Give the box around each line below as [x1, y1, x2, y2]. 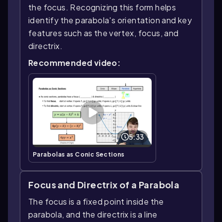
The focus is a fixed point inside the [28, 196, 164, 207]
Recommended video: [28, 57, 121, 68]
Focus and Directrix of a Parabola [28, 178, 180, 190]
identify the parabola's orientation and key [28, 15, 192, 26]
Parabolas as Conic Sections [33, 150, 125, 158]
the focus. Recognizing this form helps [28, 2, 176, 13]
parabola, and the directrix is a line [28, 209, 158, 220]
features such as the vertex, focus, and [28, 28, 179, 39]
